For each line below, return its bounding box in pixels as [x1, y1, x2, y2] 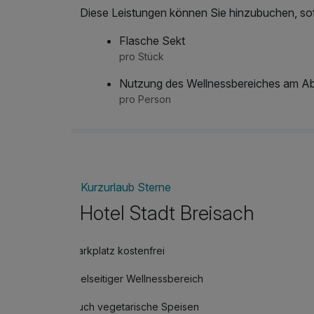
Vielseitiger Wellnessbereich [71, 273, 203, 285]
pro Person [119, 93, 171, 106]
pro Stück [119, 50, 164, 63]
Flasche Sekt [119, 34, 185, 48]
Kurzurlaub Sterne [81, 179, 172, 194]
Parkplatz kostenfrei [71, 245, 165, 257]
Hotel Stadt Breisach [80, 201, 254, 226]
